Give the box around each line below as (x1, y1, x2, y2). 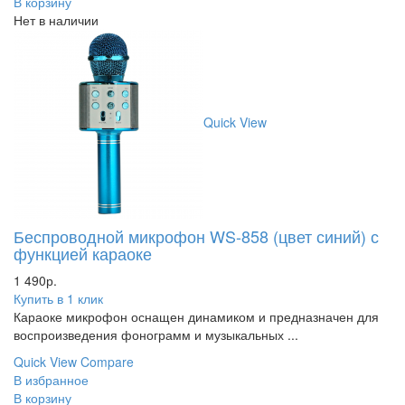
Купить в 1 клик (14, 288, 103, 307)
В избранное (14, 370, 89, 389)
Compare (80, 352, 134, 371)
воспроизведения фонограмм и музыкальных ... (14, 325, 298, 344)
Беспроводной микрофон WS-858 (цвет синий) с (14, 223, 379, 248)
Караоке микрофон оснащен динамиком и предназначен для (14, 306, 379, 325)
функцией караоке (14, 240, 152, 265)
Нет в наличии (14, 10, 99, 29)
